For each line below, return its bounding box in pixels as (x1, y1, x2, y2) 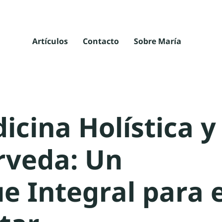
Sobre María (133, 36, 181, 47)
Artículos (32, 36, 68, 47)
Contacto (82, 36, 119, 47)
